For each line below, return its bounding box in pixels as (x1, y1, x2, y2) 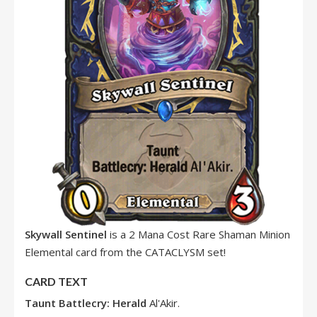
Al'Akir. (149, 296, 180, 310)
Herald (113, 296, 149, 310)
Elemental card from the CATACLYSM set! (25, 245, 226, 259)
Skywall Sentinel (25, 227, 107, 241)
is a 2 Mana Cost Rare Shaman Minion (107, 227, 290, 241)
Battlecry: (59, 296, 113, 310)
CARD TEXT (25, 275, 88, 288)
